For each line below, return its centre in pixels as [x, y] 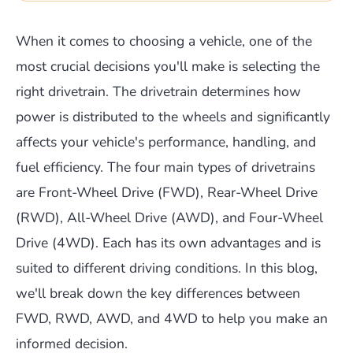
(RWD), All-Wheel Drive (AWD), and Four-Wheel [169, 218]
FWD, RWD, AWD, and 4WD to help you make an [172, 319]
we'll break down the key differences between [158, 294]
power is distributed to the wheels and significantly [173, 117]
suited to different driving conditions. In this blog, [167, 268]
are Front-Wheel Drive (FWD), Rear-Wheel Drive [167, 193]
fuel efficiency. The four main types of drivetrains [165, 167]
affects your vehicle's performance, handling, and [166, 142]
